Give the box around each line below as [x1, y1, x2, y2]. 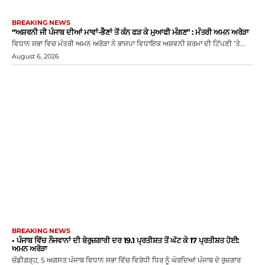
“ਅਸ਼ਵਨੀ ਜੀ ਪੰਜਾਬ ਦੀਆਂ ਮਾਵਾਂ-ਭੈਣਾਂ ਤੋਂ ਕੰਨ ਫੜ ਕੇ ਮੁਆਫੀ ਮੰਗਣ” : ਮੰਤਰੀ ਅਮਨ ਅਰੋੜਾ [12, 27, 249, 37]
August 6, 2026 [12, 51, 59, 60]
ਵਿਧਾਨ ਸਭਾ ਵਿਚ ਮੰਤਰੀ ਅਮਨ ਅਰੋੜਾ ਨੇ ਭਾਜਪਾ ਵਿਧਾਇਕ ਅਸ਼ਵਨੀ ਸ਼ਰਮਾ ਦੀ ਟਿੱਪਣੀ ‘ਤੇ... [12, 38, 245, 48]
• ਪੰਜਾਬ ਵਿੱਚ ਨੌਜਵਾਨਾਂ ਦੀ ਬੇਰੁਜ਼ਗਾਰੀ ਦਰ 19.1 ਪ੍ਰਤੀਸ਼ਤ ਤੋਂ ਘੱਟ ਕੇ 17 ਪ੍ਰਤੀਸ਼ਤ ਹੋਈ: [12, 235, 239, 245]
